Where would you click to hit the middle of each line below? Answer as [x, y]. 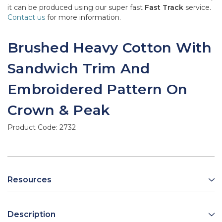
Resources [29, 180]
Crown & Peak [59, 110]
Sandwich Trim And [79, 69]
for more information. [83, 18]
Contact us [26, 18]
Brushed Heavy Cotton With [110, 48]
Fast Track [164, 8]
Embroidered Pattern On [98, 89]
